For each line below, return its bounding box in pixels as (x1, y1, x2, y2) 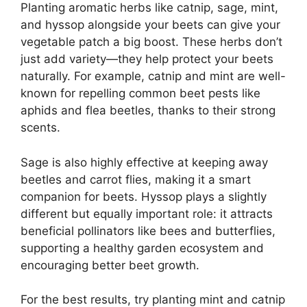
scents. (21, 121, 60, 135)
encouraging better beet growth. (21, 258, 199, 272)
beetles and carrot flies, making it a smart (21, 172, 251, 186)
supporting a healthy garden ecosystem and (21, 241, 264, 255)
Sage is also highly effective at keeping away (21, 155, 268, 169)
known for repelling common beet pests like (21, 86, 260, 101)
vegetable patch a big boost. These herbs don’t (21, 35, 282, 49)
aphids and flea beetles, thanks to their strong (21, 103, 275, 118)
